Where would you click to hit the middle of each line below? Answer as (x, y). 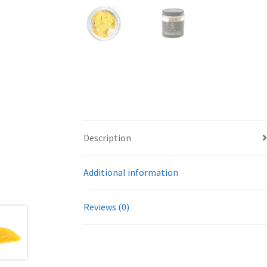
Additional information (131, 172)
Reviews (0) (107, 207)
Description (108, 137)
